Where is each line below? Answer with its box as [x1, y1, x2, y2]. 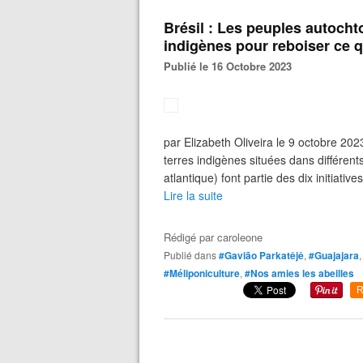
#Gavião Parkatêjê [219, 248, 304, 263]
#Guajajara [309, 248, 359, 263]
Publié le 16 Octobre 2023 [171, 58, 292, 74]
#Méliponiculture [164, 266, 240, 280]
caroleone [217, 229, 263, 245]
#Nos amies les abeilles [245, 266, 354, 280]
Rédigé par [164, 229, 217, 245]
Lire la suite [164, 187, 223, 203]
